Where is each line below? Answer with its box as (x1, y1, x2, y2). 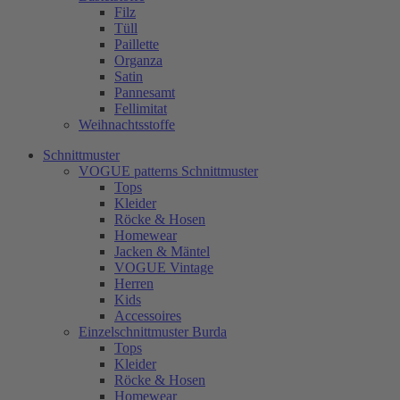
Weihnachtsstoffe (79, 116, 175, 132)
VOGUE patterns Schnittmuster (79, 162, 258, 179)
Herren (114, 275, 154, 291)
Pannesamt (114, 84, 175, 100)
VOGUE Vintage (114, 259, 213, 275)
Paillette (114, 36, 159, 52)
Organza (114, 52, 162, 68)
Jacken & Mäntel (114, 243, 210, 259)
